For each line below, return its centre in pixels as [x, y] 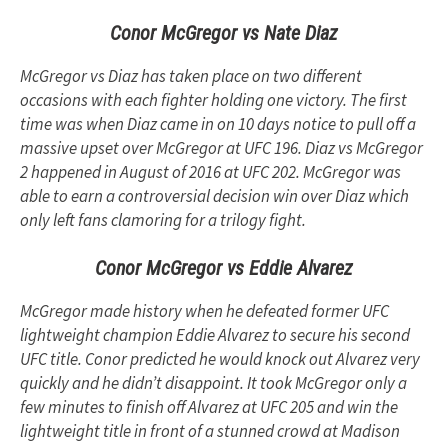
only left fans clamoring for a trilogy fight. [163, 219]
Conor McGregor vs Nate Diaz [224, 32]
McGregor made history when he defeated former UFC [204, 311]
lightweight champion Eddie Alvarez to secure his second [215, 335]
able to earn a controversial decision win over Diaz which [214, 195]
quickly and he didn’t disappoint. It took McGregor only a [213, 383]
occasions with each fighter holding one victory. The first [213, 99]
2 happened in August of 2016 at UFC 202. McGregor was [210, 171]
